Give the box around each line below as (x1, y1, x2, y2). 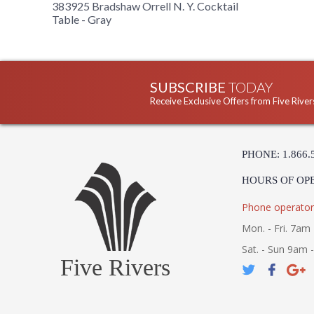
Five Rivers (60, 254, 170, 281)
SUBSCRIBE (150, 78, 228, 96)
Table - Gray (52, 13, 111, 27)
